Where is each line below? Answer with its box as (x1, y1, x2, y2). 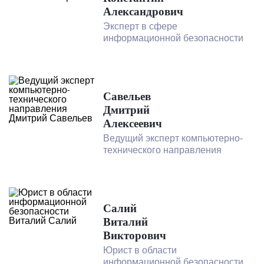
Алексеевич (103, 117, 162, 130)
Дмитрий (103, 103, 150, 116)
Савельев (103, 90, 151, 103)
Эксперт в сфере (103, 21, 177, 31)
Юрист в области (103, 245, 177, 255)
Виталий (103, 215, 148, 228)
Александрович (103, 5, 183, 18)
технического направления (103, 144, 222, 155)
